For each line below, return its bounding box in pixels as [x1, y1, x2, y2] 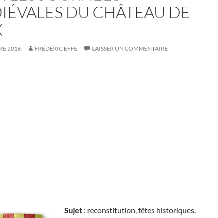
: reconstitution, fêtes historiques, [82, 205, 196, 215]
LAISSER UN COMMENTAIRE [92, 45, 168, 52]
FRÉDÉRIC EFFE [35, 45, 77, 52]
